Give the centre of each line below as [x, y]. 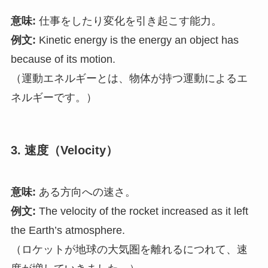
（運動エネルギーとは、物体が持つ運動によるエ [129, 79]
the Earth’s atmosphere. [68, 230]
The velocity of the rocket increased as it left [142, 211]
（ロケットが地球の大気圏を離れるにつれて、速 [129, 249]
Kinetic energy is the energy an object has [137, 40]
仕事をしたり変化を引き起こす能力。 [129, 21]
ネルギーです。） [54, 98]
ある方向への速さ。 [86, 192]
